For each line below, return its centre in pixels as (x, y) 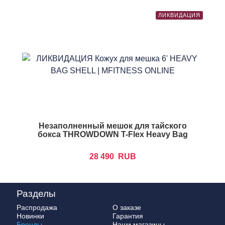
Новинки (30, 216)
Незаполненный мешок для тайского (113, 126)
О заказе (127, 208)
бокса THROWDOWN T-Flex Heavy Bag (113, 134)
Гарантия (128, 216)
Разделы (36, 194)
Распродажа (37, 208)
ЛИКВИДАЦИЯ (179, 15)
